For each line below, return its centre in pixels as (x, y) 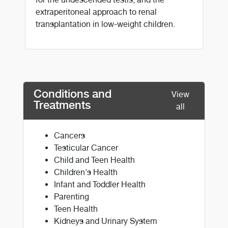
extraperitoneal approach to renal (96, 12)
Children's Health (86, 172)
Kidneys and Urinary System (106, 221)
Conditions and (73, 93)
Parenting (72, 196)
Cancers (69, 135)
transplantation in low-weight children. (106, 24)
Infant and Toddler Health (100, 184)
